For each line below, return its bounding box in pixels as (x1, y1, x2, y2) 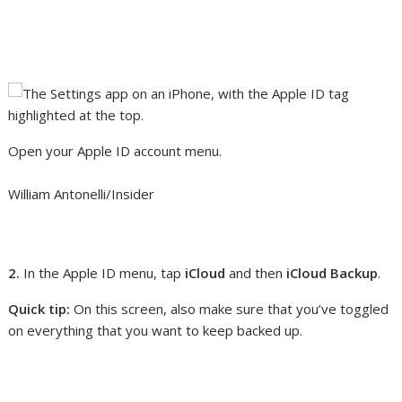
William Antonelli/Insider (8, 185, 155, 203)
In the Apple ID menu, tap (23, 264, 186, 282)
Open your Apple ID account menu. (8, 142, 223, 160)
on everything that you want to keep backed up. (8, 321, 303, 339)
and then (225, 264, 287, 282)
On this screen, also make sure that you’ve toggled (70, 300, 389, 318)
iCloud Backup (286, 264, 379, 282)
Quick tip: (8, 300, 71, 318)
